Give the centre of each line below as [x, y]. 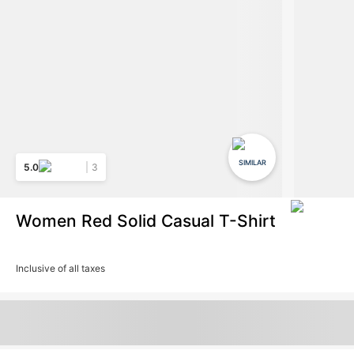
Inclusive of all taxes [60, 269]
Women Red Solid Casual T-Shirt [146, 221]
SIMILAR [252, 163]
